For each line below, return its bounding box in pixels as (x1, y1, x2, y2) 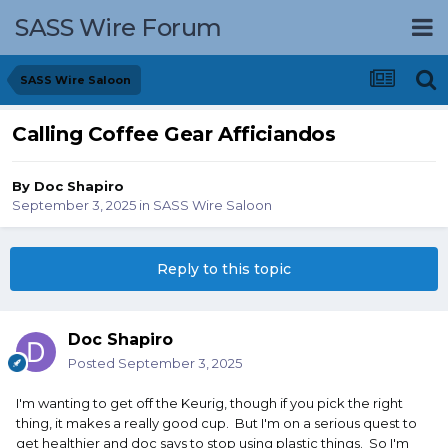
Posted (68, 355, 118, 372)
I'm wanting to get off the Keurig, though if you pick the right (16, 395, 403, 412)
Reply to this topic (157, 260, 291, 279)
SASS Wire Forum (15, 12, 222, 42)
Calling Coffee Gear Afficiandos (12, 122, 336, 147)
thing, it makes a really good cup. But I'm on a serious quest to (16, 415, 417, 432)
